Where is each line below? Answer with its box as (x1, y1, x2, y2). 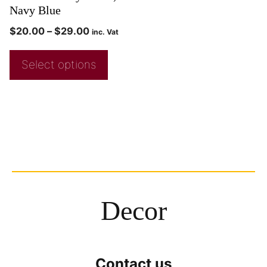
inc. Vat (92, 27, 119, 37)
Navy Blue (10, 4, 61, 17)
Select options (21, 58, 96, 72)
